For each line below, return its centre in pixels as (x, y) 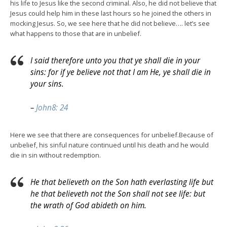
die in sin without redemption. (55, 155)
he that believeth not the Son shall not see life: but (118, 194)
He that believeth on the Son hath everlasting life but (122, 182)
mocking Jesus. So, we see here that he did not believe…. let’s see (110, 23)
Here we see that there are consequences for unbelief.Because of (112, 135)
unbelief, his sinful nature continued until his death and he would (109, 145)
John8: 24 (52, 107)
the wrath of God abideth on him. (88, 205)
